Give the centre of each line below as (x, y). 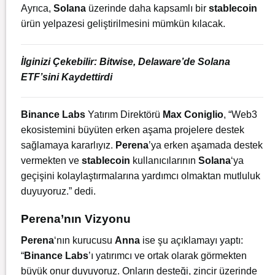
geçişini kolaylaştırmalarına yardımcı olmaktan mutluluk (141, 176)
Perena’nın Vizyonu (76, 219)
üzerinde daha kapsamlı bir (147, 8)
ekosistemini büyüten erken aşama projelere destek (133, 130)
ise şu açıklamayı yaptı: (192, 240)
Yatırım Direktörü (124, 115)
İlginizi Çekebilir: (60, 61)
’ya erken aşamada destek (206, 145)
